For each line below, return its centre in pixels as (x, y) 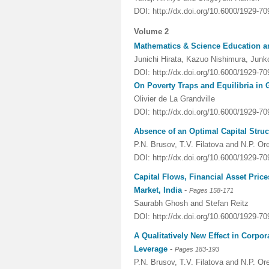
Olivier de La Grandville (174, 99)
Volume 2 (151, 32)
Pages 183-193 (197, 249)
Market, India (158, 190)
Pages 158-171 (211, 190)
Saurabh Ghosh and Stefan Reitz (191, 203)
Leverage (151, 249)
